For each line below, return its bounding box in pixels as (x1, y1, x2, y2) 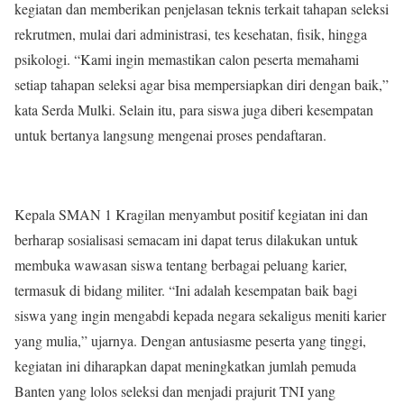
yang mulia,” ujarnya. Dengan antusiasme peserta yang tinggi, (14, 331, 366, 350)
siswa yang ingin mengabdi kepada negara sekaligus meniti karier (14, 306, 386, 325)
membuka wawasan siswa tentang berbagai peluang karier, (14, 255, 347, 274)
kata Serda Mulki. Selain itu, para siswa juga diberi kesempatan (14, 100, 373, 119)
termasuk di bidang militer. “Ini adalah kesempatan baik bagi (14, 280, 357, 299)
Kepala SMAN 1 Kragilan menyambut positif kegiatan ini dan (14, 205, 368, 224)
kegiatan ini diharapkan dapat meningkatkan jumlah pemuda (14, 356, 356, 375)
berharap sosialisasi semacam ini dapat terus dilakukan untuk (14, 230, 358, 249)
